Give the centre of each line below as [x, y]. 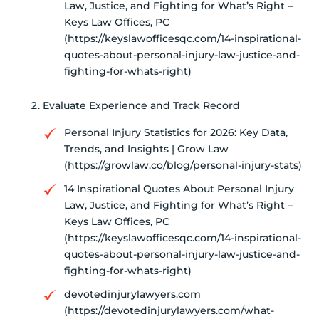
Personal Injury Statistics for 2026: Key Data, [176, 132]
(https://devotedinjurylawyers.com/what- [169, 310]
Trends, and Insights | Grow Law [146, 148]
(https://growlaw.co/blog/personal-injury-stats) [183, 165]
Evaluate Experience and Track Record [141, 105]
